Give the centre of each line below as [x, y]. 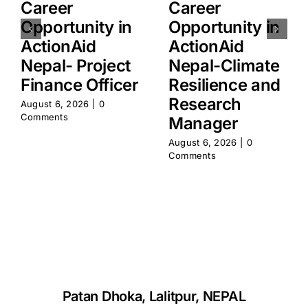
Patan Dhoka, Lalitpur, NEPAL [154, 296]
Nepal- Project [75, 66]
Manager [203, 124]
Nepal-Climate [224, 66]
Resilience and [224, 85]
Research [205, 104]
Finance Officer [79, 85]
